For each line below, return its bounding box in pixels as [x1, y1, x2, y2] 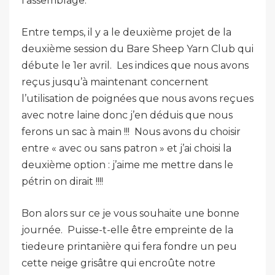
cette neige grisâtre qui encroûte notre [21, 257, 215, 269]
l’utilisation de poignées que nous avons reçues [21, 93, 254, 104]
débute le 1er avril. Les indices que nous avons [21, 60, 249, 71]
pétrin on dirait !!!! [21, 176, 103, 187]
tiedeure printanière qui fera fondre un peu [21, 241, 237, 252]
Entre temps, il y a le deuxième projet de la [21, 26, 231, 38]
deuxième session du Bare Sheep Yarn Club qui [21, 43, 254, 55]
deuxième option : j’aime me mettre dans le [21, 159, 233, 171]
